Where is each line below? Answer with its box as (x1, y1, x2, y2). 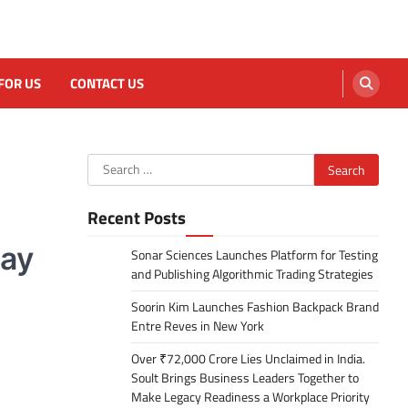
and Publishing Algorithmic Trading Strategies (131, 264, 373, 284)
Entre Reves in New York (131, 316, 264, 336)
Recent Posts (87, 204, 186, 230)
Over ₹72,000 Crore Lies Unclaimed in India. (131, 349, 365, 369)
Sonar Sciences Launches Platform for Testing (131, 245, 378, 265)
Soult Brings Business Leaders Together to (131, 368, 359, 388)
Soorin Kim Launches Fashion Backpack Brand (131, 297, 379, 317)
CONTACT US (70, 72, 144, 94)
